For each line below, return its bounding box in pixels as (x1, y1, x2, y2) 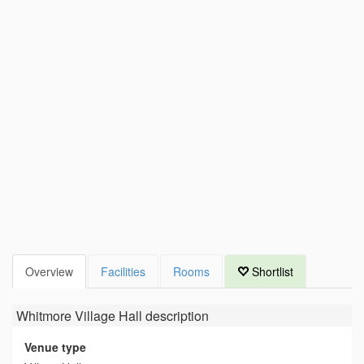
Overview (25, 263, 73, 280)
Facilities (101, 263, 145, 280)
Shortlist (249, 263, 293, 280)
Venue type (24, 339, 86, 356)
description (142, 306, 209, 326)
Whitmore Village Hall (16, 306, 142, 326)
